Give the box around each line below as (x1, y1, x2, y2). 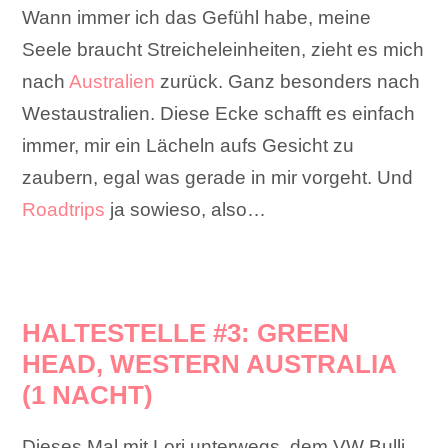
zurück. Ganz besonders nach (155, 71, 421, 93)
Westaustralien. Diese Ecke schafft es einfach (22, 103, 416, 125)
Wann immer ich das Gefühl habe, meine (22, 7, 372, 29)
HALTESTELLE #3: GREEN (22, 318, 350, 349)
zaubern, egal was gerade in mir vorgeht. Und (22, 167, 414, 189)
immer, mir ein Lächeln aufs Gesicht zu (22, 135, 355, 157)
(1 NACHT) (22, 380, 154, 411)
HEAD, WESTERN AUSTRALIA (22, 349, 397, 380)
